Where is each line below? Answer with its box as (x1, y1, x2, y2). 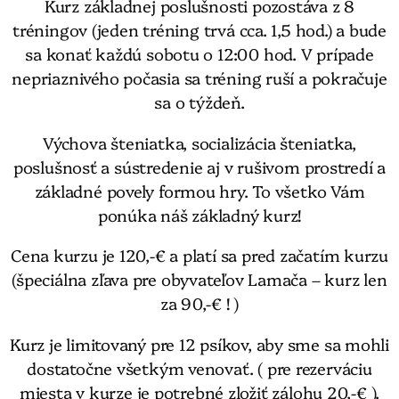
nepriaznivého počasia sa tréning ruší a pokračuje (12, 66, 387, 90)
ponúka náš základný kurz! (97, 202, 302, 226)
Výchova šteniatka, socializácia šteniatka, (43, 130, 356, 154)
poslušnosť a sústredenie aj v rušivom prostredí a (12, 154, 387, 178)
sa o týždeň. (154, 90, 245, 114)
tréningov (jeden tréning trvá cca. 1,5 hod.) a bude (12, 18, 387, 42)
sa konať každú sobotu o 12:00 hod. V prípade (25, 42, 374, 66)
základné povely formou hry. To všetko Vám (34, 178, 365, 202)
